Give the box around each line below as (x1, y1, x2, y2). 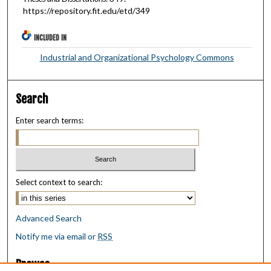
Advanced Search (16, 213, 82, 224)
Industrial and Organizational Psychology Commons (39, 51, 234, 62)
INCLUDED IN (34, 33, 67, 42)
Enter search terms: (16, 115, 84, 125)
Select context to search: (16, 177, 103, 188)
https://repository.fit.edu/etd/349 (22, 5, 150, 16)
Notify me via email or (16, 231, 98, 242)
